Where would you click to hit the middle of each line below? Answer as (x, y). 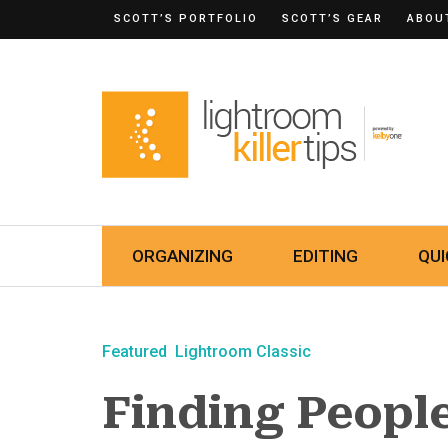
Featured (134, 351)
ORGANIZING (182, 256)
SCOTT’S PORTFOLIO (186, 18)
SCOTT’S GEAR (332, 18)
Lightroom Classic (243, 351)
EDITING (325, 256)
